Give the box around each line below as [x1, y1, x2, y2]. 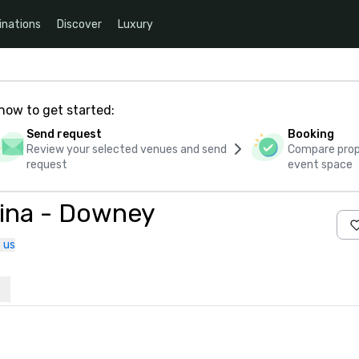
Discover [57, 17, 102, 31]
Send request [26, 127, 102, 141]
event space [288, 158, 353, 171]
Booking [288, 127, 335, 141]
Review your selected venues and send [26, 143, 227, 156]
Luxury [118, 17, 153, 31]
